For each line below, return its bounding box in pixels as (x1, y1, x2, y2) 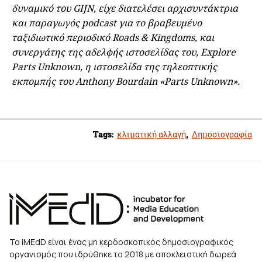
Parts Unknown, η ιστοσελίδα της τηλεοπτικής (12, 60, 217, 74)
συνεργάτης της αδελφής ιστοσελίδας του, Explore (12, 46, 236, 59)
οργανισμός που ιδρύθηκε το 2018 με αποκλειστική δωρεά (9, 248, 236, 260)
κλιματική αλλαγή (116, 128, 186, 140)
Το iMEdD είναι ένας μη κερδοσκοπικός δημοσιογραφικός (9, 236, 233, 247)
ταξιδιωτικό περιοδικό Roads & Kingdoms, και (12, 31, 214, 44)
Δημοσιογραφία (191, 128, 252, 140)
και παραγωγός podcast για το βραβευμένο (12, 16, 202, 30)
